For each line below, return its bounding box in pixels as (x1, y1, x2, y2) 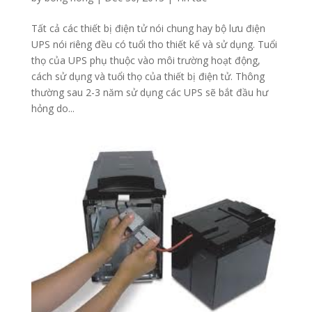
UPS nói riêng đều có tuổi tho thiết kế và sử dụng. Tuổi (31, 37, 277, 51)
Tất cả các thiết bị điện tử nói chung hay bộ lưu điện (31, 21, 265, 35)
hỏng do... (31, 101, 75, 115)
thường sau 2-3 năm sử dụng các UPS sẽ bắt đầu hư (31, 85, 268, 99)
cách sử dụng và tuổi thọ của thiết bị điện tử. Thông (31, 69, 265, 83)
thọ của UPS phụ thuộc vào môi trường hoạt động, (31, 53, 260, 67)
